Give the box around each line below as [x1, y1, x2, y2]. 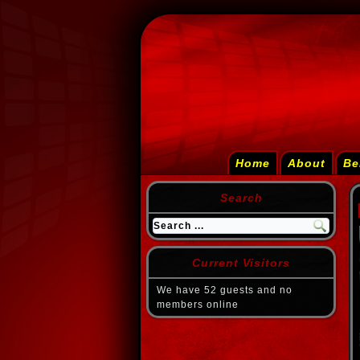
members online [157, 299, 239, 310]
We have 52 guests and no [157, 284, 292, 296]
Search [219, 191, 263, 204]
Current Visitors [192, 256, 290, 269]
